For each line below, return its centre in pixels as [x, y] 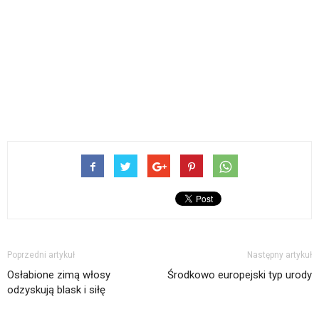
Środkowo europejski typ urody [240, 274]
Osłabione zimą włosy [59, 274]
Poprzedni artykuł [41, 255]
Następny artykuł [279, 255]
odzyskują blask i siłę [56, 289]
